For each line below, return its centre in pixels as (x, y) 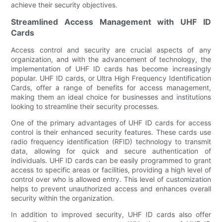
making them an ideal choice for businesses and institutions (111, 97)
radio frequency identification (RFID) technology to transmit (111, 141)
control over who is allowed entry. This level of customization (111, 179)
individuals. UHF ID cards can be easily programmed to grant (111, 160)
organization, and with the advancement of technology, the (111, 59)
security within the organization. (63, 198)
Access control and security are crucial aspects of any (111, 50)
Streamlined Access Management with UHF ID (111, 22)
